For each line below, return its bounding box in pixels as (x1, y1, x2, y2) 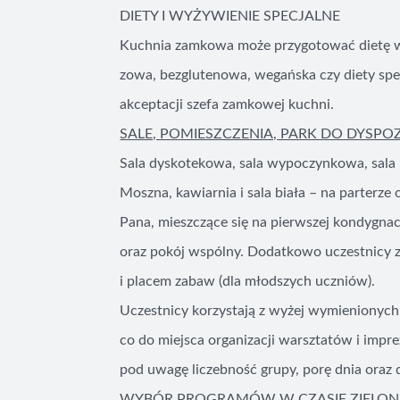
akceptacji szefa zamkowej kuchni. (120, 97, 335, 112)
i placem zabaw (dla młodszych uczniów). (120, 274, 376, 288)
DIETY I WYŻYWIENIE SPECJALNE (120, 9, 341, 23)
